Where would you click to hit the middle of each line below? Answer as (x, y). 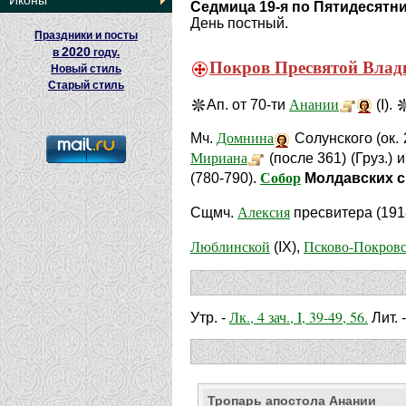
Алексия (264, 212)
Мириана (219, 157)
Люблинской (230, 246)
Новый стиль (86, 69)
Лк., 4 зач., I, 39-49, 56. (299, 317)
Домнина (246, 138)
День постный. (239, 23)
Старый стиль (86, 85)
